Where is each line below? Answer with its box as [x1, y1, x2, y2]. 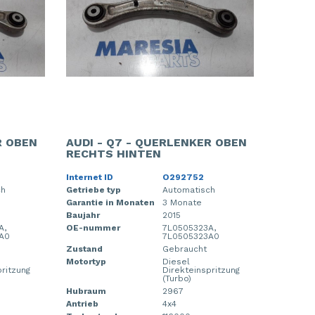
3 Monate [162, 198, 202, 207]
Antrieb [65, 299, 98, 309]
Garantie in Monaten [65, 198, 155, 207]
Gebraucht [162, 244, 207, 254]
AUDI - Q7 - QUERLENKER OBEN [65, 136, 247, 149]
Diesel [162, 257, 190, 266]
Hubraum [65, 286, 106, 296]
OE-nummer [65, 223, 120, 233]
